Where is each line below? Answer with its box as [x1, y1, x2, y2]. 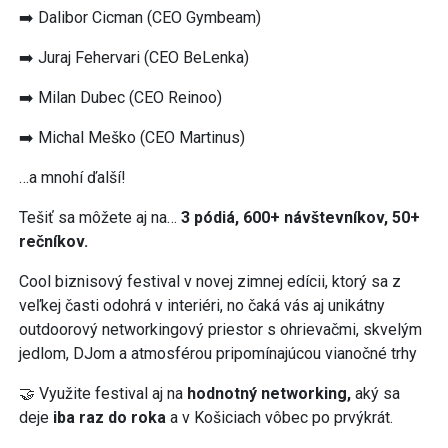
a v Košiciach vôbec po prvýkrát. [166, 407, 393, 427]
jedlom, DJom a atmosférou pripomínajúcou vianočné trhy [19, 343, 417, 363]
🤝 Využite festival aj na [19, 383, 187, 403]
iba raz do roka [53, 407, 166, 427]
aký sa [355, 383, 400, 403]
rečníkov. [19, 231, 88, 251]
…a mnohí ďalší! [19, 167, 126, 187]
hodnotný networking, [187, 383, 355, 403]
